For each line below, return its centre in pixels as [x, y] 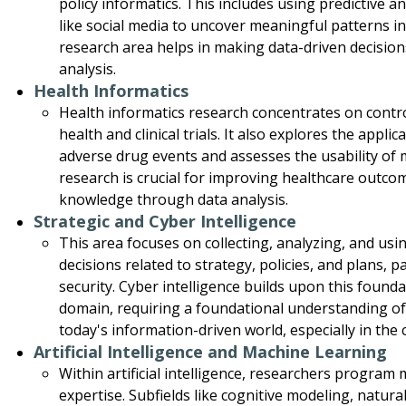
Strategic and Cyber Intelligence [165, 222]
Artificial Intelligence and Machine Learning [211, 352]
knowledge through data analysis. [173, 200]
